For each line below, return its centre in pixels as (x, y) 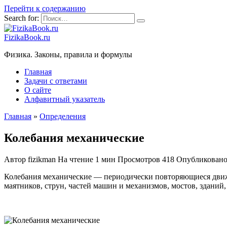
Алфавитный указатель (65, 99)
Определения (63, 116)
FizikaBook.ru (27, 37)
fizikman (41, 159)
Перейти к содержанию (45, 8)
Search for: (22, 18)
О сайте (38, 90)
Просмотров (139, 159)
